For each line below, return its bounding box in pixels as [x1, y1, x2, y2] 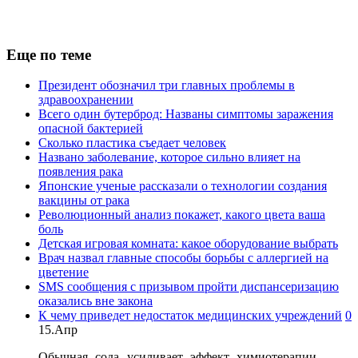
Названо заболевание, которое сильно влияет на [38, 150, 300, 165]
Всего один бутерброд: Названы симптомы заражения [38, 107, 333, 121]
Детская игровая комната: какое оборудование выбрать [38, 237, 338, 251]
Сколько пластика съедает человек [38, 136, 226, 150]
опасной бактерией [38, 121, 143, 136]
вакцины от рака [38, 193, 129, 208]
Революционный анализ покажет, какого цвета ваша [38, 208, 325, 222]
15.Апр [38, 323, 78, 337]
